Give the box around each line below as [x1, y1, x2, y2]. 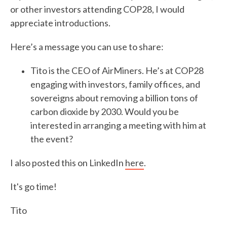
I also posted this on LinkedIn [10, 157, 125, 168]
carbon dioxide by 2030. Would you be [30, 106, 179, 117]
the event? [30, 133, 73, 144]
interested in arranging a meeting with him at [30, 120, 206, 131]
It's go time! [10, 181, 57, 192]
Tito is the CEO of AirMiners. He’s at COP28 [30, 65, 204, 76]
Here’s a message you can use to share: [10, 41, 164, 52]
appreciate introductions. [10, 17, 110, 28]
